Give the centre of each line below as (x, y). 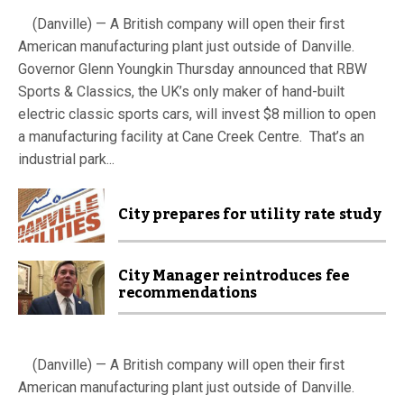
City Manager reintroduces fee (234, 275)
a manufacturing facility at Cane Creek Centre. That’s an (191, 136)
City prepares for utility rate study (250, 214)
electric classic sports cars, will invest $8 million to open (197, 114)
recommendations (188, 293)
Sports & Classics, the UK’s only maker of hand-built (181, 91)
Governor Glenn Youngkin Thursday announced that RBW (193, 69)
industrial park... (66, 159)
